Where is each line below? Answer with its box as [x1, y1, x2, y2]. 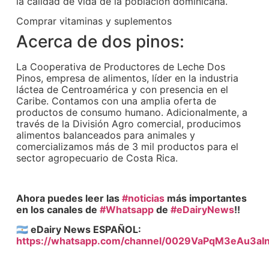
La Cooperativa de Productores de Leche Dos [16, 60, 226, 73]
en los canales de [16, 203, 98, 216]
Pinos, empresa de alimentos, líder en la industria [16, 71, 239, 84]
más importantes [165, 192, 247, 204]
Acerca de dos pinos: [16, 31, 185, 52]
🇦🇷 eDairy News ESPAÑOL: [16, 223, 142, 236]
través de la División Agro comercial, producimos [16, 117, 241, 130]
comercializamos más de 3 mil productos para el [16, 140, 239, 153]
